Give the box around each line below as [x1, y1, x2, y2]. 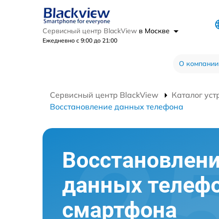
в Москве [139, 26, 172, 35]
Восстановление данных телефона [50, 101, 183, 111]
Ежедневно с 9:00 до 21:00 [43, 36, 117, 44]
